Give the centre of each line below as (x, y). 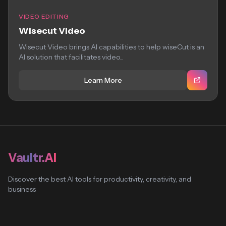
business (22, 189)
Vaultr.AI (32, 158)
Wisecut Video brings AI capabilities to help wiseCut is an (111, 47)
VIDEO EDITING (44, 16)
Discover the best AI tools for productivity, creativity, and (100, 179)
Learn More (103, 80)
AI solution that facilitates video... (71, 57)
